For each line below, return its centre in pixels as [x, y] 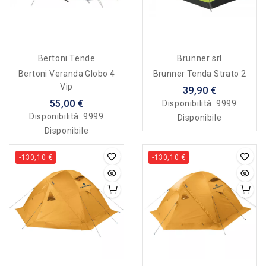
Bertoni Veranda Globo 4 [66, 74]
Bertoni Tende [66, 58]
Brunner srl [199, 58]
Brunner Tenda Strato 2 [199, 74]
